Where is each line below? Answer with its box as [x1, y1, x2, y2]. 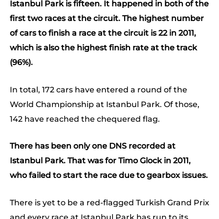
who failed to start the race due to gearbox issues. [10, 171, 208, 180]
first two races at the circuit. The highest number [10, 14, 204, 23]
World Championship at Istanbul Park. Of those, [10, 99, 199, 109]
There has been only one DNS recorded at [10, 141, 175, 151]
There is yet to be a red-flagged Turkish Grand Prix [10, 197, 209, 207]
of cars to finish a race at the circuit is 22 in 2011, [10, 28, 196, 38]
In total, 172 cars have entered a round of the [10, 85, 187, 94]
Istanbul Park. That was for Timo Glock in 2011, [10, 156, 191, 166]
